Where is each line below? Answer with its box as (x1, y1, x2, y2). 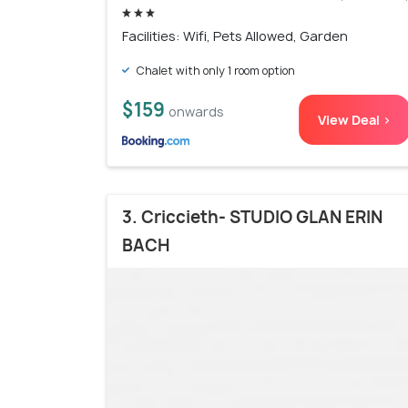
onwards (168, 102, 224, 120)
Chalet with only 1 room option (133, 62, 295, 78)
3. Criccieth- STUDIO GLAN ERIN (122, 205, 382, 229)
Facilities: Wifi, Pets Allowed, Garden (122, 26, 348, 45)
